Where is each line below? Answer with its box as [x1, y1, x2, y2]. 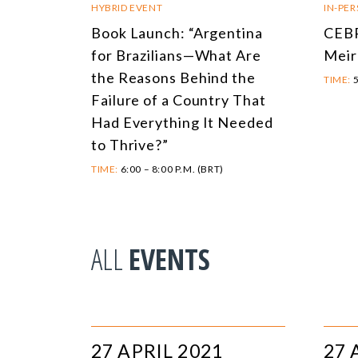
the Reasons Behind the [91, 69, 256, 87]
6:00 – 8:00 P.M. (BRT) [118, 163, 224, 176]
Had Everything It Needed [91, 113, 273, 132]
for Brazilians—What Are [91, 46, 261, 65]
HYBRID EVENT [91, 2, 163, 14]
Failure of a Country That [91, 91, 266, 109]
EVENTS [129, 240, 210, 280]
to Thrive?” [91, 136, 169, 154]
